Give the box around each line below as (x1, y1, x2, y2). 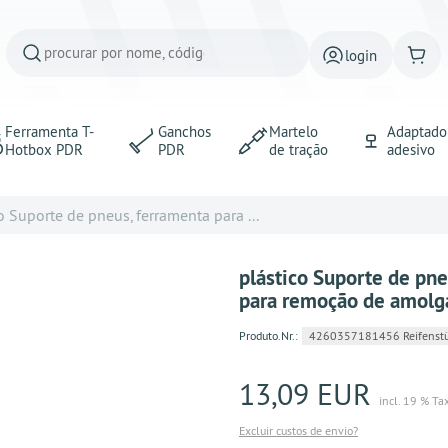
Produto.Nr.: (239, 328, 298, 343)
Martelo (268, 122, 318, 141)
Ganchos (157, 122, 211, 141)
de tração (268, 140, 328, 159)
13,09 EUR (239, 375, 371, 413)
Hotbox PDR (4, 140, 83, 159)
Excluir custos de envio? (239, 423, 358, 438)
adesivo (386, 140, 435, 159)
